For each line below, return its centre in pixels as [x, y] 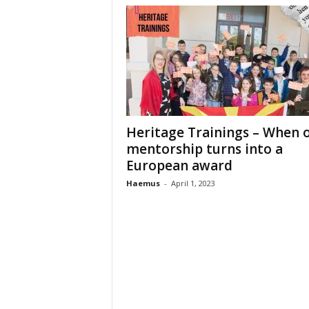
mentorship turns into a [204, 149]
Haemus [143, 183]
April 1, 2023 [193, 183]
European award [179, 166]
